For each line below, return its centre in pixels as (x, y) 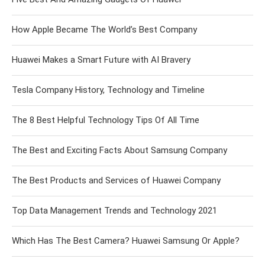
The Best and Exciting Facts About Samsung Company (119, 150)
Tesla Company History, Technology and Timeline (108, 90)
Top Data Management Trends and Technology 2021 (114, 210)
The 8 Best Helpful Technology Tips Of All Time (106, 120)
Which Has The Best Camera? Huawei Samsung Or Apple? (126, 240)
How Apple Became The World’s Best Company (104, 29)
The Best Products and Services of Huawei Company (116, 180)
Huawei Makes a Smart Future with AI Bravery (101, 59)
